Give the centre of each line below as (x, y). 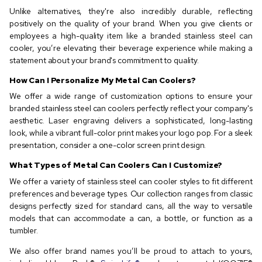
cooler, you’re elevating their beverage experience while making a (131, 48)
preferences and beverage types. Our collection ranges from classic (131, 193)
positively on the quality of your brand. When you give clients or (131, 23)
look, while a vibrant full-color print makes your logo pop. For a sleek (131, 133)
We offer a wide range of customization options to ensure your (131, 96)
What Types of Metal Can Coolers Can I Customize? (116, 165)
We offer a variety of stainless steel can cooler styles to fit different (131, 181)
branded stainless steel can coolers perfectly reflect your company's (131, 108)
